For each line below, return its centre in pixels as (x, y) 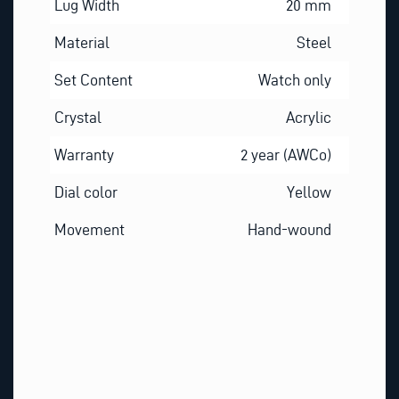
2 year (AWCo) (286, 154)
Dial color (85, 191)
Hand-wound (290, 229)
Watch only (295, 79)
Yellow (309, 191)
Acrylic (309, 117)
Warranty (84, 154)
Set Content (93, 79)
